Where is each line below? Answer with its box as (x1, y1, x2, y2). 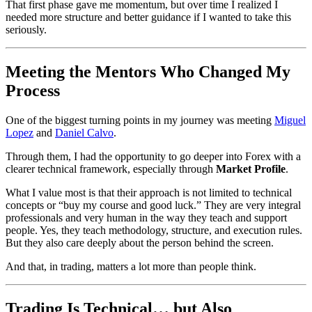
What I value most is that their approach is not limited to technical (6, 186, 292, 198)
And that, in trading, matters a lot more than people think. (6, 260, 256, 272)
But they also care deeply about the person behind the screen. (6, 236, 274, 249)
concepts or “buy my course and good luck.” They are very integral (6, 198, 301, 211)
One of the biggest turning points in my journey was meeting (6, 114, 274, 126)
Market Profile (216, 162, 286, 175)
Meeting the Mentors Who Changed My (6, 62, 290, 81)
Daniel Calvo (55, 126, 114, 139)
